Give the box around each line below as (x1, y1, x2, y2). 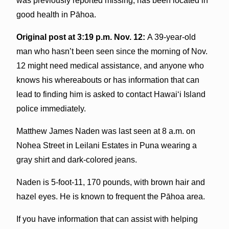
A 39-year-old (147, 32, 196, 41)
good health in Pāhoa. (16, 10, 96, 19)
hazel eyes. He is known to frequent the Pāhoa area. (16, 192, 205, 201)
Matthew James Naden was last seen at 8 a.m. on (16, 126, 195, 135)
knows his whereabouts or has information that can (16, 75, 199, 84)
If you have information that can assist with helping (16, 214, 198, 223)
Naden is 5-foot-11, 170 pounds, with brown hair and (16, 177, 205, 187)
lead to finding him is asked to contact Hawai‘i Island (16, 89, 205, 99)
